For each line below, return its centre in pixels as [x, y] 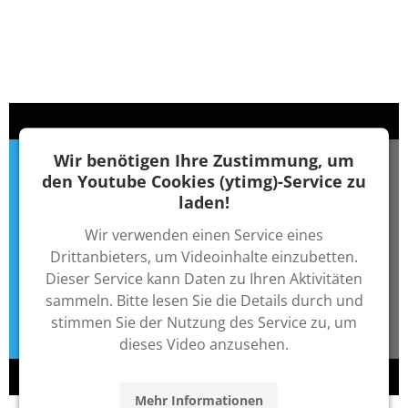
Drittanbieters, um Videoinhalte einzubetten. [204, 256]
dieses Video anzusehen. [204, 344]
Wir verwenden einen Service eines [204, 235]
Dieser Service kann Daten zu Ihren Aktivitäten [204, 278]
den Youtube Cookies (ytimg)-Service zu [204, 181]
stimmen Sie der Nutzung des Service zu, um [204, 322]
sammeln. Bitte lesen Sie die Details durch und [204, 300]
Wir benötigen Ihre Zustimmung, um [204, 160]
